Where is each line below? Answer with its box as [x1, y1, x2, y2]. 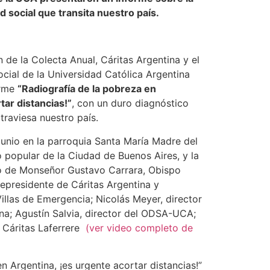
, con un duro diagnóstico [72, 97, 189, 110]
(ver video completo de [86, 221, 193, 234]
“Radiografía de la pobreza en [17, 83, 156, 95]
